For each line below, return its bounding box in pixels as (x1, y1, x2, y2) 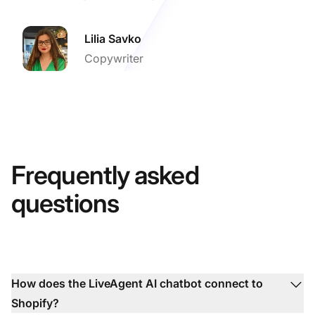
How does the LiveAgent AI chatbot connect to (11, 276, 263, 290)
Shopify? (11, 295, 59, 310)
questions (11, 187, 119, 219)
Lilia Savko (84, 31, 141, 46)
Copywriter (84, 51, 143, 65)
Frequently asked (11, 159, 199, 191)
